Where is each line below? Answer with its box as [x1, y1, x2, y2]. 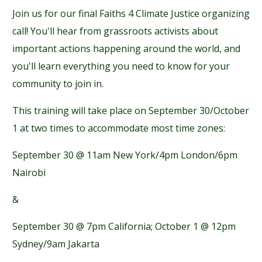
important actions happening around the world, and [12, 42, 240, 55]
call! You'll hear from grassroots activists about [12, 25, 218, 37]
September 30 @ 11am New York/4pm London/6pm [12, 149, 237, 161]
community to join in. [12, 77, 104, 90]
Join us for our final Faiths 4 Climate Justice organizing [12, 7, 250, 20]
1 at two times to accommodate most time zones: [12, 122, 225, 135]
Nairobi [12, 166, 46, 179]
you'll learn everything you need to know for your [12, 60, 230, 73]
